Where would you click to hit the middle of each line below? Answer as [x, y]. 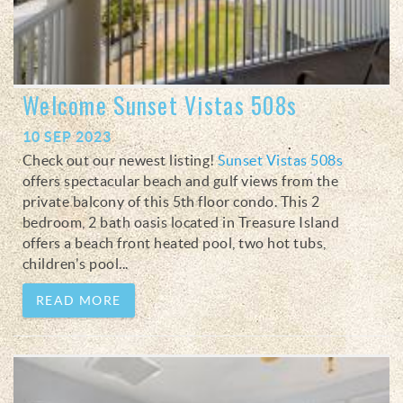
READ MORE [79, 300]
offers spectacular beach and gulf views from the [181, 180]
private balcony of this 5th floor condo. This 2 [171, 201]
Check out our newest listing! [121, 160]
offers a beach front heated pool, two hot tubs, [175, 242]
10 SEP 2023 [67, 136]
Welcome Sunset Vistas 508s [160, 104]
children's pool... [76, 263]
